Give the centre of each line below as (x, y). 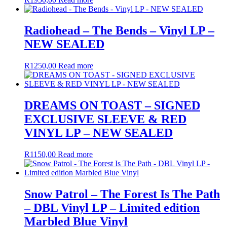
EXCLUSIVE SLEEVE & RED (105, 119)
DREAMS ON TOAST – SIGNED (112, 105)
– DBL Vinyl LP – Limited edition (112, 207)
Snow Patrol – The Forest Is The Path (122, 194)
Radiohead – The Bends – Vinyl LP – (119, 31)
